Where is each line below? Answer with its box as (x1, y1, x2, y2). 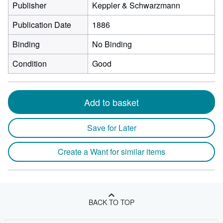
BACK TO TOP (89, 197, 134, 207)
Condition (12, 58, 47, 69)
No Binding (92, 38, 132, 50)
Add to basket (84, 96, 139, 109)
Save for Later (87, 122, 136, 133)
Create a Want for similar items (58, 146, 165, 157)
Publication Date (12, 19, 71, 30)
